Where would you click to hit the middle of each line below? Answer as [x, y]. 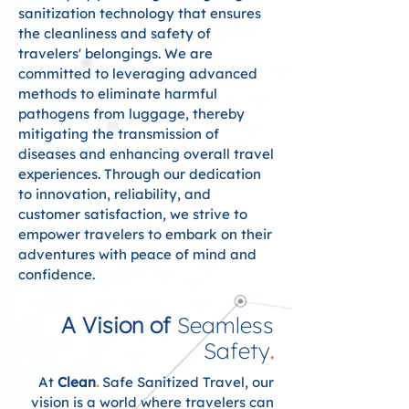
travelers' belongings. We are [115, 53]
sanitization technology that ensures [140, 13]
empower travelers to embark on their [145, 234]
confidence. [57, 274]
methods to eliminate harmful [118, 94]
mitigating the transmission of [119, 134]
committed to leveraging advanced [138, 73]
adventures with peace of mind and [137, 254]
